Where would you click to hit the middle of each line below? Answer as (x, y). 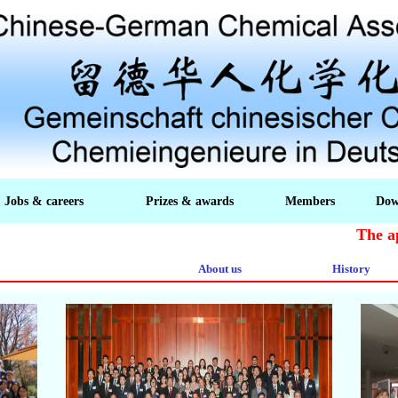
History (351, 268)
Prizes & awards (189, 201)
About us (220, 268)
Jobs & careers (44, 201)
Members (310, 201)
